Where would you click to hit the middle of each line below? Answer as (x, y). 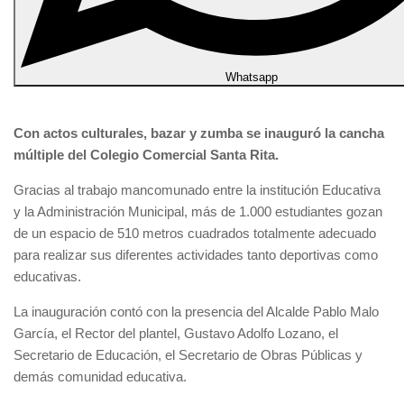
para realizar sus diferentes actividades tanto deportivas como (196, 255)
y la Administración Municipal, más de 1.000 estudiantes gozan (198, 211)
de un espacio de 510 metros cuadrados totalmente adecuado (195, 233)
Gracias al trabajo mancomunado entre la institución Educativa (197, 190)
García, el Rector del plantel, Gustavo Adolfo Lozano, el (176, 333)
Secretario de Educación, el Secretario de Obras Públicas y (188, 355)
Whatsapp (252, 77)
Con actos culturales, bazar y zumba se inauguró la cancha (199, 133)
